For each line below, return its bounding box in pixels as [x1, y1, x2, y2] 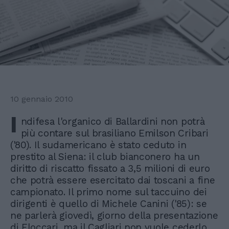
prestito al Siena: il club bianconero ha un [10, 151, 200, 163]
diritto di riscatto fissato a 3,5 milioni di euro [10, 163, 210, 175]
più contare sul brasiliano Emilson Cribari [20, 127, 209, 140]
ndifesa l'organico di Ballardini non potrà [20, 116, 205, 128]
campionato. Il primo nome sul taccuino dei [10, 186, 207, 198]
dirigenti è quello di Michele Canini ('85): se [10, 198, 207, 210]
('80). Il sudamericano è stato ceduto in [10, 139, 187, 151]
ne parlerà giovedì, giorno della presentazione [10, 210, 218, 222]
